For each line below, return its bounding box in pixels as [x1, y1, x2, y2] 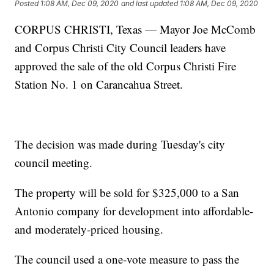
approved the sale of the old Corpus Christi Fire [15, 57, 237, 73]
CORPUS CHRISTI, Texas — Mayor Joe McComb [15, 21, 256, 37]
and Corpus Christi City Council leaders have [15, 39, 226, 55]
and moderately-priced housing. [15, 221, 164, 237]
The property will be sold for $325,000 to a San [15, 184, 240, 200]
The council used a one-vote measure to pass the [15, 251, 240, 267]
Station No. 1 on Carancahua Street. [15, 76, 183, 92]
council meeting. [15, 154, 93, 170]
